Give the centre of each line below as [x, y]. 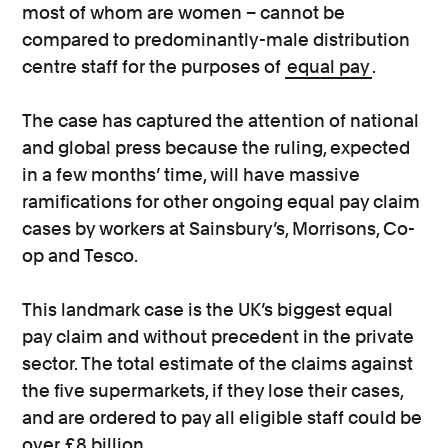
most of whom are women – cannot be [184, 12]
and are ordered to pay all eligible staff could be [222, 417]
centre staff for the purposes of [154, 66]
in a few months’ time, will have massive [191, 174]
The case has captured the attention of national [221, 120]
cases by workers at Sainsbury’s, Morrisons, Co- [219, 228]
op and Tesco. [80, 255]
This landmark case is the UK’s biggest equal [208, 309]
